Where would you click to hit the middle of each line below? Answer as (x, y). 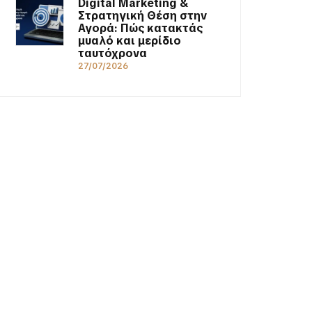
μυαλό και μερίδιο (130, 40)
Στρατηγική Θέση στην (142, 15)
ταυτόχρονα (112, 53)
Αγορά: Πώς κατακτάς (140, 28)
